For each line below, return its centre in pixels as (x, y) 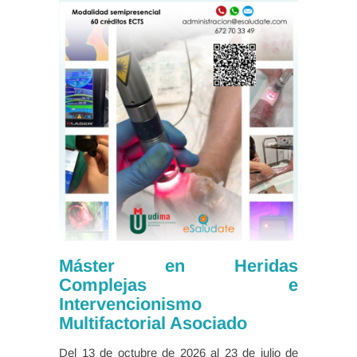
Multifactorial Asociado (153, 324)
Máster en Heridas (178, 266)
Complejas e (178, 285)
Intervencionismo (130, 304)
